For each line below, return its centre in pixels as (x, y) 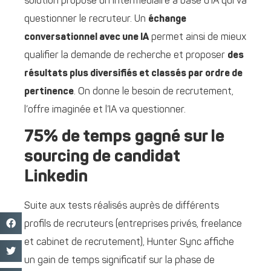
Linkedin (56, 178)
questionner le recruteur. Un (86, 19)
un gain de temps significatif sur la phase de (119, 261)
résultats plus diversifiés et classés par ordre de (133, 73)
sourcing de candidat (102, 158)
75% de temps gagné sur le (124, 138)
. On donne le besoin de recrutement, (154, 92)
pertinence (49, 92)
